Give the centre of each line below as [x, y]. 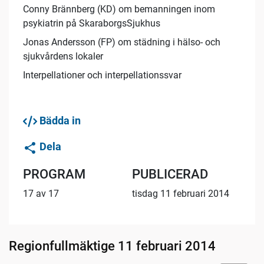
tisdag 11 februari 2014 [181, 193]
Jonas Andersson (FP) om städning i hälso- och [122, 42]
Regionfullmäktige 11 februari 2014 [112, 246]
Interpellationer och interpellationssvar [102, 75]
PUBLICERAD [170, 174]
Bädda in [59, 121]
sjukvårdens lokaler [63, 57]
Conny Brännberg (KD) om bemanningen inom [119, 9]
